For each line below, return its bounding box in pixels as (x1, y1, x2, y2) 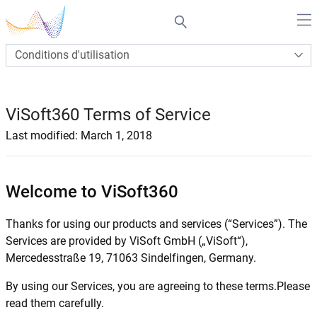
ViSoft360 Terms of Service (6, 105, 211, 125)
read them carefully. (6, 296, 104, 310)
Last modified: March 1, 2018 (6, 129, 152, 142)
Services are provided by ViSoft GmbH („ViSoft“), (6, 234, 248, 248)
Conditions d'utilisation (15, 48, 129, 62)
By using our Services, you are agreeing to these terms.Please (6, 279, 310, 293)
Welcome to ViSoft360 (6, 182, 178, 202)
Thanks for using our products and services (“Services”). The (6, 217, 307, 231)
